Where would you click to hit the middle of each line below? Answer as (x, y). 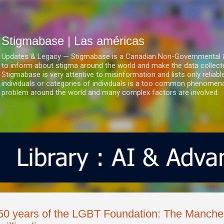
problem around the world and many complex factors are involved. (110, 92)
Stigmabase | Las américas (73, 41)
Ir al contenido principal (112, 12)
